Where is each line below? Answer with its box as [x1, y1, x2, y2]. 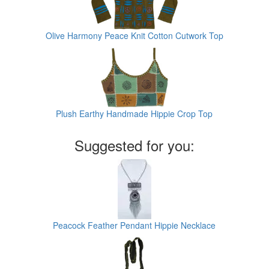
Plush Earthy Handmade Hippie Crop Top [56, 107, 213, 120]
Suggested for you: [74, 134, 195, 156]
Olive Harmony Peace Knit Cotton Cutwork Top [45, 29, 223, 42]
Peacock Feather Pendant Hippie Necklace [53, 219, 216, 232]
